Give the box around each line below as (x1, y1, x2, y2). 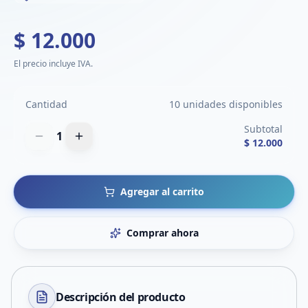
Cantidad (25, 98, 67, 111)
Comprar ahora (126, 226, 199, 239)
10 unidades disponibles (169, 98, 283, 111)
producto (137, 289, 186, 305)
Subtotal (244, 122, 283, 135)
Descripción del (56, 289, 137, 305)
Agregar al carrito (120, 185, 204, 198)
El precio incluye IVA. (14, 58, 93, 69)
